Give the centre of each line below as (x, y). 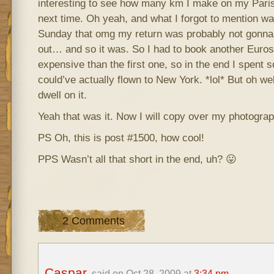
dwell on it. (62, 95)
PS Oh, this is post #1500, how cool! (121, 138)
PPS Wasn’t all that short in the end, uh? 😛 (137, 159)
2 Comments (93, 221)
